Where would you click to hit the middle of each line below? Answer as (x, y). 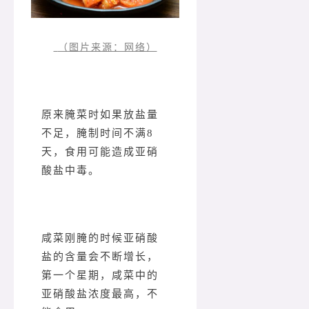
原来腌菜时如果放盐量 (100, 115)
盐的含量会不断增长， (100, 257)
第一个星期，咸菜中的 (100, 276)
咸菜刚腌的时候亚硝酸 (100, 238)
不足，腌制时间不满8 (98, 133)
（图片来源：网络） (107, 48)
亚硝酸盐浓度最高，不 (100, 294)
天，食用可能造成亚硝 (100, 152)
